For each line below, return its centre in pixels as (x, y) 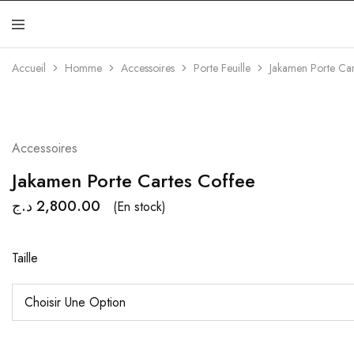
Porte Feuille (222, 68)
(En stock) (139, 206)
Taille (25, 258)
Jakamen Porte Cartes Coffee (134, 181)
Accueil (29, 68)
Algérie (324, 48)
